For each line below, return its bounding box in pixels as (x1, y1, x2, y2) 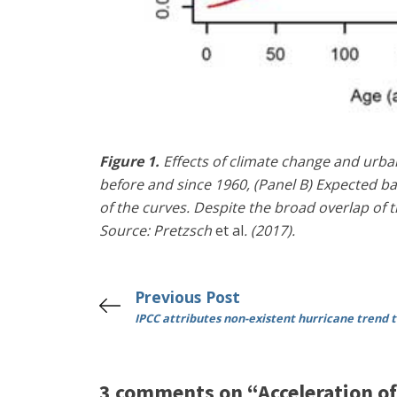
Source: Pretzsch (99, 221, 215, 240)
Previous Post (135, 286, 240, 307)
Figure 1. (99, 152, 160, 171)
